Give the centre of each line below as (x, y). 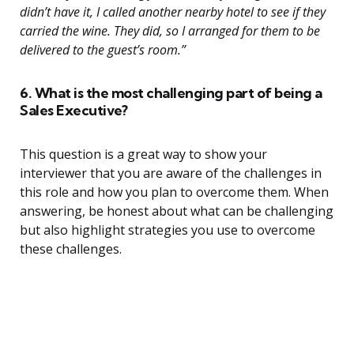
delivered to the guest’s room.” (103, 50)
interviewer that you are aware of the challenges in (171, 173)
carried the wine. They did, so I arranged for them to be (170, 31)
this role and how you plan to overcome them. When (174, 192)
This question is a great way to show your (143, 154)
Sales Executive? (73, 111)
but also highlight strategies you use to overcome (168, 230)
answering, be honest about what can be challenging (177, 211)
